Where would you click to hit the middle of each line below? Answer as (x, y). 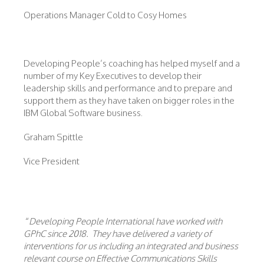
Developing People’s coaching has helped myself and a (132, 63)
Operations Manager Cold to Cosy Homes (105, 15)
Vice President (52, 161)
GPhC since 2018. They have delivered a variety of (118, 234)
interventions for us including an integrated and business (131, 246)
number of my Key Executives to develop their (113, 76)
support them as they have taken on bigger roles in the (129, 100)
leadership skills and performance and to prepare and (128, 88)
